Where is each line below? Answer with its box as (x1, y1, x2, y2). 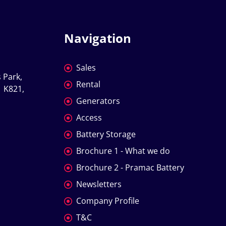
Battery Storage (76, 129, 136, 140)
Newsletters (76, 179, 122, 190)
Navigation (74, 30, 131, 47)
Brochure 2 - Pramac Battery (76, 162, 184, 174)
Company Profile (76, 195, 139, 207)
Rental (76, 79, 100, 90)
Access (76, 112, 102, 124)
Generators (76, 95, 120, 107)
